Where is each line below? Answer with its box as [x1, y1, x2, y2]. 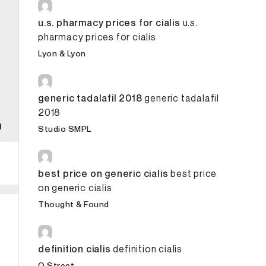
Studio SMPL [38, 123, 91, 134]
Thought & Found [38, 199, 109, 209]
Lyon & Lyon [38, 48, 86, 58]
